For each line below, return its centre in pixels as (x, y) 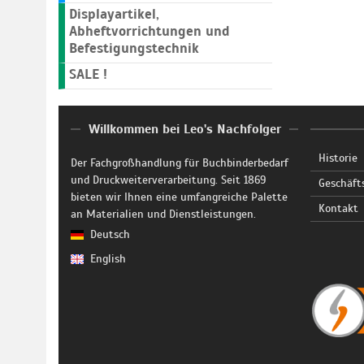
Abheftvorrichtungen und (149, 31)
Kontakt (338, 208)
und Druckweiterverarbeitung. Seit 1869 (168, 180)
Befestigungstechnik (134, 48)
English (108, 259)
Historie (338, 158)
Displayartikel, (114, 14)
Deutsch (110, 234)
